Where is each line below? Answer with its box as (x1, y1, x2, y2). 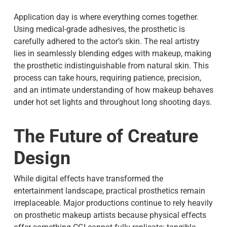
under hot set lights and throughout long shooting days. (13, 97, 212, 107)
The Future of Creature (13, 126, 198, 147)
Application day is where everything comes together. (13, 12, 199, 22)
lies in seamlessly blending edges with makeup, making (13, 49, 211, 59)
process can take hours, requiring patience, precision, (13, 73, 201, 83)
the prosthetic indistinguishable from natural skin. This (13, 61, 209, 71)
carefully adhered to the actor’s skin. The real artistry (13, 36, 200, 47)
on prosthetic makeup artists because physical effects (13, 210, 206, 220)
